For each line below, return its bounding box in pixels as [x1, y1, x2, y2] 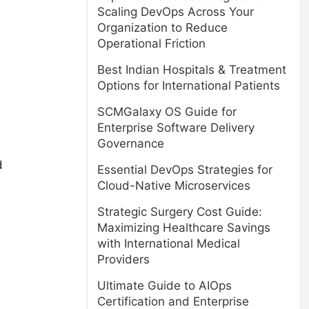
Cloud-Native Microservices [97, 179, 250, 192]
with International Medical [97, 237, 240, 250]
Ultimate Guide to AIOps [97, 279, 232, 292]
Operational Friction [97, 37, 206, 50]
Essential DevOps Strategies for [97, 163, 272, 177]
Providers [97, 252, 150, 266]
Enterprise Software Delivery [97, 121, 255, 134]
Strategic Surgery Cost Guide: [97, 205, 262, 219]
